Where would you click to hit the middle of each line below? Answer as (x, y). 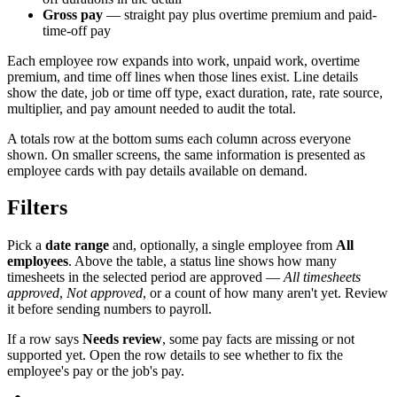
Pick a (26, 245)
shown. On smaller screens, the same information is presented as (186, 154)
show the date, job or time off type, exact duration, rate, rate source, (195, 92)
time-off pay (77, 30)
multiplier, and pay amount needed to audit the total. (152, 108)
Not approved (105, 293)
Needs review (122, 339)
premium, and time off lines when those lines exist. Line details (183, 76)
